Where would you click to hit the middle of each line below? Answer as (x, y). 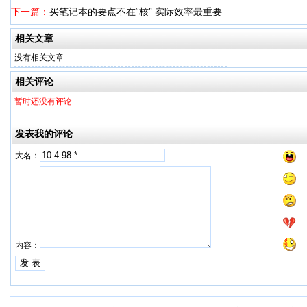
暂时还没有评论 (43, 101)
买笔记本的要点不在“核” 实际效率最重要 (136, 12)
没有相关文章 (39, 58)
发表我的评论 (44, 134)
